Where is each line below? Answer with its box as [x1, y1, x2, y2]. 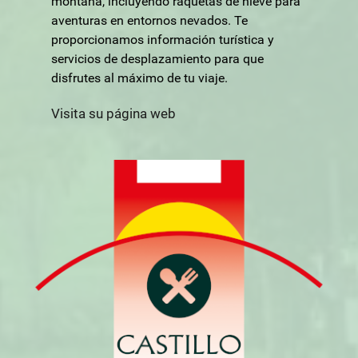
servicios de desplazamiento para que [51, 51, 264, 67]
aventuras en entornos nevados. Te [51, 13, 248, 29]
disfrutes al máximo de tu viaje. [51, 70, 228, 86]
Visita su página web [51, 105, 176, 122]
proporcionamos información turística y [51, 32, 274, 48]
